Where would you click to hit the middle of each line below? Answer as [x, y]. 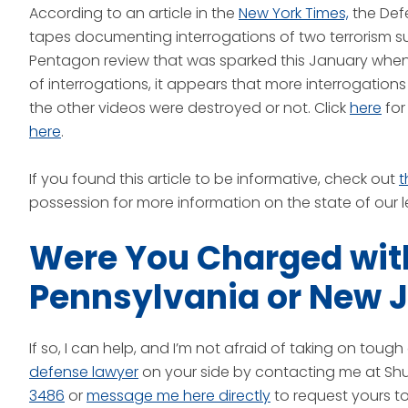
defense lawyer [84, 372]
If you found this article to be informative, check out [214, 179]
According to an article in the [134, 13]
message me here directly [178, 396]
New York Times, [294, 13]
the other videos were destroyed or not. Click [189, 108]
